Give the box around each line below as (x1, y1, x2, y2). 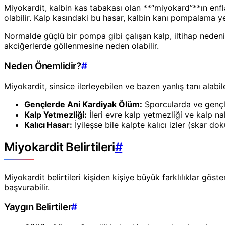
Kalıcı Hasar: (24, 119, 72, 130)
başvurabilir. (4, 182, 50, 192)
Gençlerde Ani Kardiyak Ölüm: (24, 99, 142, 109)
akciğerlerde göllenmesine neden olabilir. (4, 41, 159, 51)
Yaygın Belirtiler (4, 201, 72, 213)
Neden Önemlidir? (4, 60, 81, 72)
